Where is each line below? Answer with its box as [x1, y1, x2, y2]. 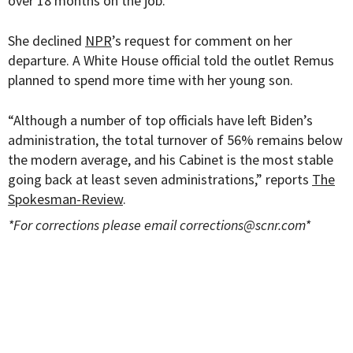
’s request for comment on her [112, 32, 292, 50]
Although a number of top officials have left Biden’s [13, 111, 313, 130]
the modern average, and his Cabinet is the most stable [8, 150, 333, 169]
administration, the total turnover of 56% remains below [8, 131, 343, 150]
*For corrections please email [8, 216, 180, 235]
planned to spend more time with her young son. [8, 71, 296, 90]
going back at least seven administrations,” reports [8, 170, 312, 189]
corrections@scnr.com [180, 216, 305, 235]
